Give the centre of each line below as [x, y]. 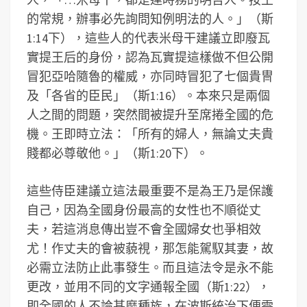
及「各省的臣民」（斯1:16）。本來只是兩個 [148, 96]
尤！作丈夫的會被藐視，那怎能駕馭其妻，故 [150, 248]
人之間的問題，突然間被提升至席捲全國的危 [150, 115]
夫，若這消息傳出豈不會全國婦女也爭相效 [144, 229]
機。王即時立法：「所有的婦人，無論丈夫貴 [150, 134]
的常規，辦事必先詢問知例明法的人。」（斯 [150, 19]
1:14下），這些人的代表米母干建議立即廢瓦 [148, 38]
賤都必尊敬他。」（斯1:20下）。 [118, 153]
